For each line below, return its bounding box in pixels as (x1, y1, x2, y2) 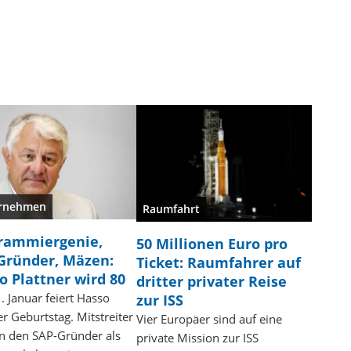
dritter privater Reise (136, 272, 288, 291)
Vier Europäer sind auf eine (136, 311, 283, 327)
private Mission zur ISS (136, 330, 259, 346)
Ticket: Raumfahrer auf (136, 253, 302, 273)
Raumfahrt (143, 201, 201, 217)
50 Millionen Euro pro (136, 234, 288, 254)
